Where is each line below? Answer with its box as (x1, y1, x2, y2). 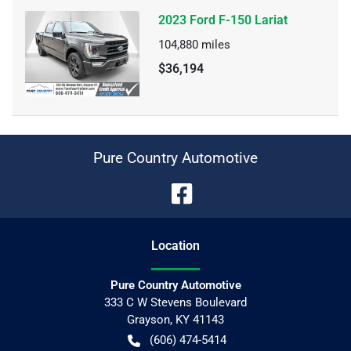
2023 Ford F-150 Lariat (158, 12, 288, 27)
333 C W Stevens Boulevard (104, 295, 247, 309)
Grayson (127, 313, 170, 327)
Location (151, 238, 200, 253)
